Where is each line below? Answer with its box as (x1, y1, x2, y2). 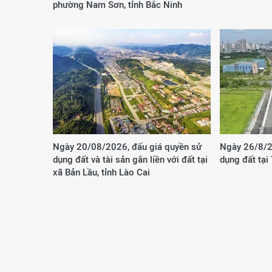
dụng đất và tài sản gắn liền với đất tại (53, 154, 208, 165)
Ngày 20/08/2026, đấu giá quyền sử (53, 141, 202, 152)
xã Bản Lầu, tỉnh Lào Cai (53, 167, 150, 177)
